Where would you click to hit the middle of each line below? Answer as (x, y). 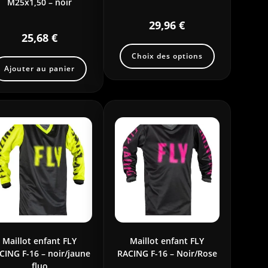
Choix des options (167, 56)
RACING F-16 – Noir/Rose (167, 253)
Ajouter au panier (40, 68)
